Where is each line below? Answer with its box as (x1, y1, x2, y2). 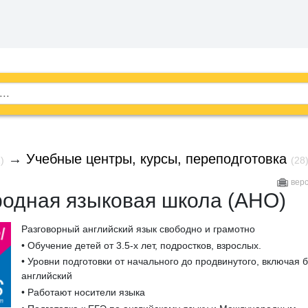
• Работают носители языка (21, 287, 145, 298)
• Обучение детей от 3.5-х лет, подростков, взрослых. (21, 239, 261, 251)
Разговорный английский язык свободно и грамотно (21, 223, 255, 234)
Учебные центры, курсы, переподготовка (26, 151, 287, 166)
